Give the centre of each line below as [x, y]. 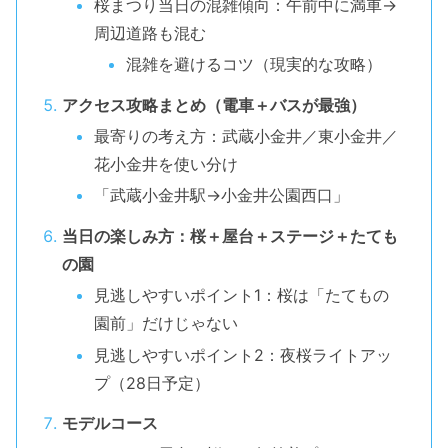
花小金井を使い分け [165, 164]
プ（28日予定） [151, 382]
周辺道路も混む [149, 32]
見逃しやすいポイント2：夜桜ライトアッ [242, 354]
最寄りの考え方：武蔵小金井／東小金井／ [245, 136]
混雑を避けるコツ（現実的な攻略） [253, 64]
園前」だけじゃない [165, 323]
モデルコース [109, 423]
